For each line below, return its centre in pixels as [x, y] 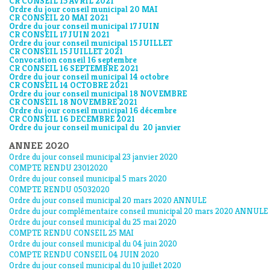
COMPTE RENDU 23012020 [58, 168]
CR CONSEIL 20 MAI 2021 [59, 17]
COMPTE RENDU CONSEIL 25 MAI [71, 233]
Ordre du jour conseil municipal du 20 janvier [95, 127]
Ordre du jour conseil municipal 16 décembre [93, 110]
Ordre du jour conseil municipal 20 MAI [83, 9]
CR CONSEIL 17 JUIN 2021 [59, 34]
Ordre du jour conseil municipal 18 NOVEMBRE [98, 93]
